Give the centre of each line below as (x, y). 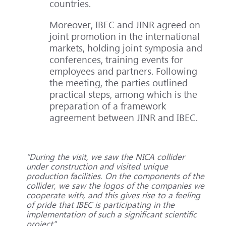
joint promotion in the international (125, 36)
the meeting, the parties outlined (119, 83)
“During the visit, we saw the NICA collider (105, 156)
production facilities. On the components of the (115, 176)
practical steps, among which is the (124, 94)
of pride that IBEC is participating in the (100, 204)
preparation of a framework (108, 106)
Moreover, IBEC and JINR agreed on (125, 25)
